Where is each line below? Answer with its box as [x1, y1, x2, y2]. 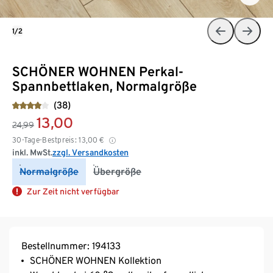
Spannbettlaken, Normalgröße [12, 77, 197, 94]
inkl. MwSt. [12, 147, 52, 157]
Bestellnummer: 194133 [21, 239, 121, 252]
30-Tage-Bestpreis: [12, 135, 77, 144]
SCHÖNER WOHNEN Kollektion [30, 254, 161, 266]
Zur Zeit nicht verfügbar [27, 186, 119, 196]
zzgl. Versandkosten [52, 147, 129, 157]
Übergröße [93, 165, 141, 177]
